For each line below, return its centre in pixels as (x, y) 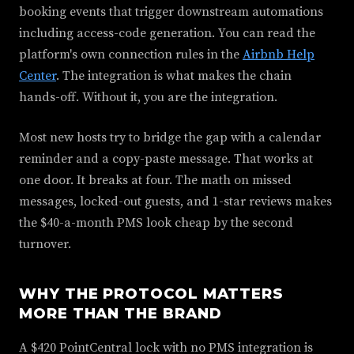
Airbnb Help (279, 55)
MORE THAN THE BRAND (121, 313)
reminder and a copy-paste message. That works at (166, 159)
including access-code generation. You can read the (167, 33)
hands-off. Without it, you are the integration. (148, 97)
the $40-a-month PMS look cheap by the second (156, 223)
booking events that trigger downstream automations (171, 12)
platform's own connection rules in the (131, 55)
